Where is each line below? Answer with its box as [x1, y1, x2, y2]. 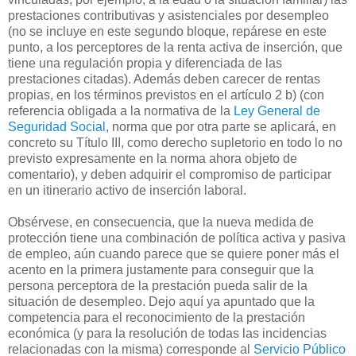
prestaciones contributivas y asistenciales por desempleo [8, 8, 329, 22]
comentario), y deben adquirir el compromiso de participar [8, 167, 331, 181]
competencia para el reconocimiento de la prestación [8, 310, 305, 324]
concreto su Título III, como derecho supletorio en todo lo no [8, 135, 342, 149]
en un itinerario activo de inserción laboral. [8, 183, 246, 197]
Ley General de [234, 103, 320, 118]
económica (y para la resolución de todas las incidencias [8, 326, 327, 340]
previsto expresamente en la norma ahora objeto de [8, 151, 297, 165]
